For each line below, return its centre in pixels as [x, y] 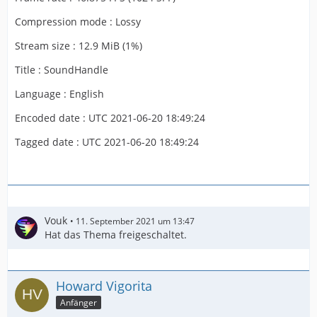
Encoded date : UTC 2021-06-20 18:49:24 [110, 118]
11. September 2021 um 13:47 [135, 221]
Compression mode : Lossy [78, 22]
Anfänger [79, 302]
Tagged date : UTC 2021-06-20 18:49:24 [107, 142]
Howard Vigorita [104, 286]
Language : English [59, 94]
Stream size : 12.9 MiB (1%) [79, 46]
